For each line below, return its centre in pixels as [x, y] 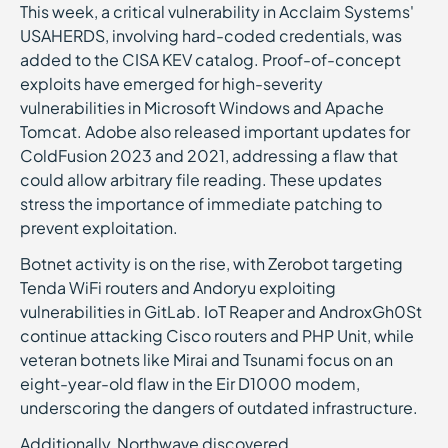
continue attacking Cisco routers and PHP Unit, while [217, 335]
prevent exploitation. [99, 227]
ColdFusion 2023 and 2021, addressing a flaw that [209, 155]
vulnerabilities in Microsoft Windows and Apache [202, 107]
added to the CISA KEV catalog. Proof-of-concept [210, 59]
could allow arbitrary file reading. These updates [201, 179]
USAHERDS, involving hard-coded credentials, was [211, 35]
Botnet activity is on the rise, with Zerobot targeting [211, 263]
